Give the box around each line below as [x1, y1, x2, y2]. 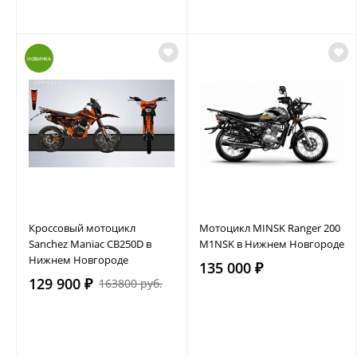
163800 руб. [99, 275, 163, 291]
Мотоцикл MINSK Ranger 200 [198, 220, 340, 235]
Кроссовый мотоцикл [29, 220, 135, 235]
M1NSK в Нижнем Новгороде [198, 236, 344, 251]
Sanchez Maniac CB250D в [29, 236, 151, 251]
